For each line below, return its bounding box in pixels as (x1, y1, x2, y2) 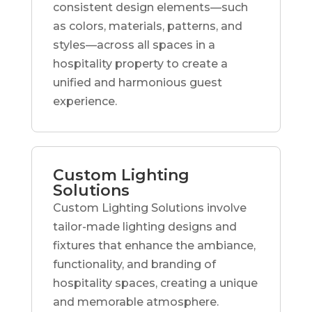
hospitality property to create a (52, 56, 228, 70)
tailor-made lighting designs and (52, 219, 237, 233)
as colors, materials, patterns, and (52, 19, 242, 33)
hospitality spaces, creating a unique (52, 276, 258, 290)
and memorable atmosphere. (52, 295, 219, 309)
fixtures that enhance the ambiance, (52, 238, 256, 252)
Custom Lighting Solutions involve (52, 201, 247, 214)
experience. (52, 94, 117, 108)
